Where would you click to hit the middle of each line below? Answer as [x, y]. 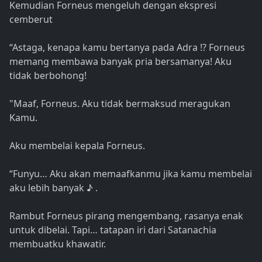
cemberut [31, 20]
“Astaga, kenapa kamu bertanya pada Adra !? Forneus [127, 48]
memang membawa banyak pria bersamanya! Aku [120, 62]
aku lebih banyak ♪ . [54, 188]
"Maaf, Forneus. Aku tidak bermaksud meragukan [120, 104]
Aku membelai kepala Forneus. [77, 146]
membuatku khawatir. [58, 244]
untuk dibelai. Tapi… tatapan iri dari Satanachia [113, 230]
